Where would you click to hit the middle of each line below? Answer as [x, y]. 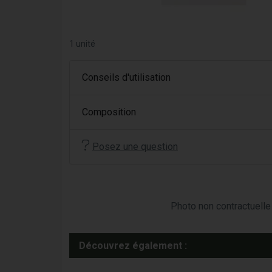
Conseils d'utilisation [126, 77]
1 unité [82, 44]
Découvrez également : [133, 246]
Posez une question [135, 147]
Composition [109, 112]
